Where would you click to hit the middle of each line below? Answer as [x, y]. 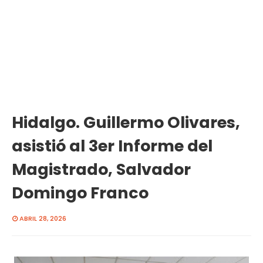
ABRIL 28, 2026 [43, 218]
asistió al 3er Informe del [112, 146]
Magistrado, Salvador [101, 169]
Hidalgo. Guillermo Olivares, [126, 122]
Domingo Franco [80, 193]
